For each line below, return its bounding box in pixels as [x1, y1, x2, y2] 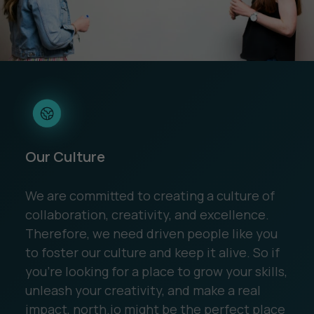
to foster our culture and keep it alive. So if [25, 243, 280, 261]
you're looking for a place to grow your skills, [25, 262, 287, 280]
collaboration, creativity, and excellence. [25, 205, 269, 223]
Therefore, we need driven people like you [25, 224, 278, 242]
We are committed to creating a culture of [25, 186, 275, 204]
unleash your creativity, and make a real [25, 281, 261, 299]
